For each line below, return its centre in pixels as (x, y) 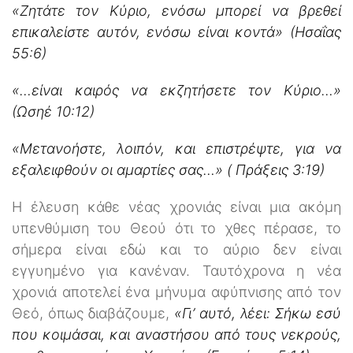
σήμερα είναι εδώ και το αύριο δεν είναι (176, 249)
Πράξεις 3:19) (280, 169)
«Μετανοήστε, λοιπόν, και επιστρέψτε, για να (176, 148)
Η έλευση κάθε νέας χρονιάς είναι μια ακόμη (176, 206)
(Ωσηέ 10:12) (53, 111)
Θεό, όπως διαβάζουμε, (93, 313)
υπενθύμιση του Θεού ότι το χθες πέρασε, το (176, 228)
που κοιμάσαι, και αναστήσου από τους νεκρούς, (176, 334)
